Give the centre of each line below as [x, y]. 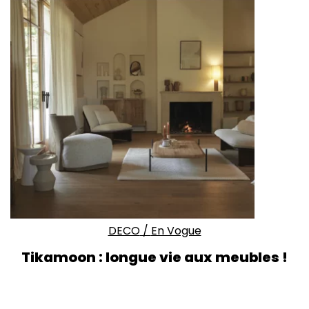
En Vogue [176, 230]
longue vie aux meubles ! [197, 257]
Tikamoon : [63, 257]
